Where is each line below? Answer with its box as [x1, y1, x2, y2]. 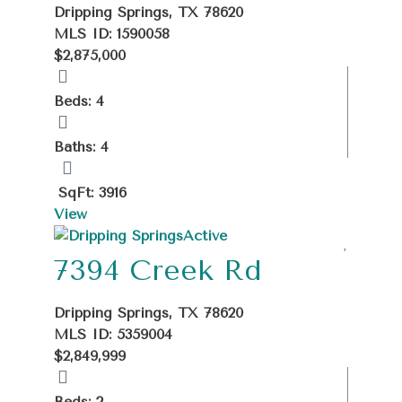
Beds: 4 [54, 92, 104, 109]
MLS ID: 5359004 [54, 325, 172, 343]
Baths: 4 [54, 137, 109, 155]
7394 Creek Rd [54, 253, 262, 287]
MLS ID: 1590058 [54, 24, 170, 42]
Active [183, 226, 227, 244]
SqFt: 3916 [58, 183, 127, 201]
